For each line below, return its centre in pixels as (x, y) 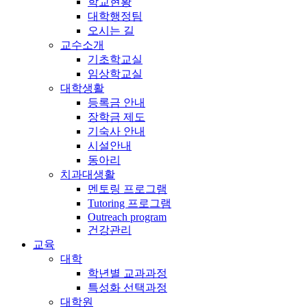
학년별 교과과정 (127, 273)
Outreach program (127, 217)
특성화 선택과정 (127, 287)
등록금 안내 (116, 102)
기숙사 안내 (116, 131)
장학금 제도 (116, 116)
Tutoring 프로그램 (130, 203)
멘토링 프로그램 (127, 188)
